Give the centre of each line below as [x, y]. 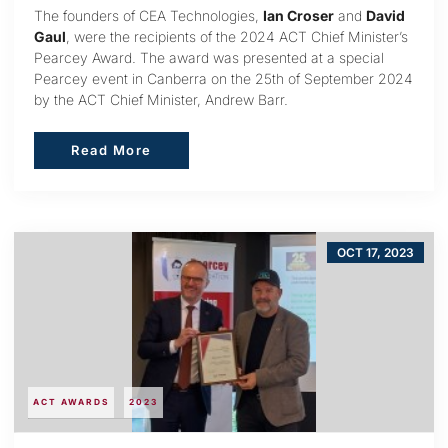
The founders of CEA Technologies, [148, 15]
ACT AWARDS [71, 402]
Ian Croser [298, 15]
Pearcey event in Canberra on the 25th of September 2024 [223, 78]
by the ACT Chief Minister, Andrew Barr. [161, 99]
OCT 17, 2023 [375, 253]
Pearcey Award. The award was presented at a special [209, 57]
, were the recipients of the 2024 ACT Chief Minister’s [237, 36]
